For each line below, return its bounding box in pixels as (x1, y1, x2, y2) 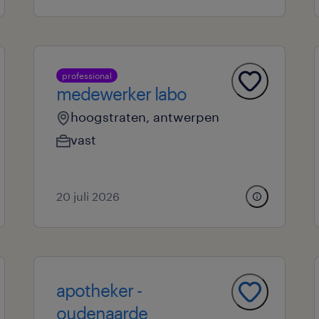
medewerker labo (56, 83, 187, 104)
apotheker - (56, 280, 142, 300)
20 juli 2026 (56, 189, 120, 203)
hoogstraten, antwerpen (70, 109, 219, 125)
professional (61, 70, 112, 80)
